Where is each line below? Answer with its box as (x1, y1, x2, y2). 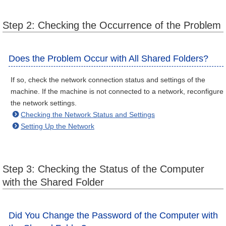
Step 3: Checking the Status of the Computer (3, 163, 204, 175)
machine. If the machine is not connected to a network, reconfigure (11, 87, 223, 95)
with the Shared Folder (3, 177, 104, 188)
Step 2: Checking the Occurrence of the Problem (3, 20, 221, 31)
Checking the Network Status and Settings (21, 110, 155, 119)
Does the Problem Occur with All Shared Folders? (9, 53, 208, 64)
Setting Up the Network (21, 122, 94, 130)
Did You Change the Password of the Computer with (9, 210, 218, 220)
